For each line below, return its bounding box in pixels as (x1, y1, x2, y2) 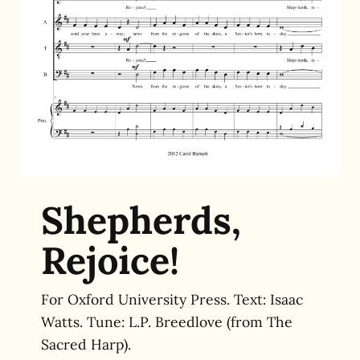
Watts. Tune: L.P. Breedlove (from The (40, 312, 292, 331)
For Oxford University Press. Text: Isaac (40, 289, 303, 309)
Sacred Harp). (40, 334, 131, 354)
